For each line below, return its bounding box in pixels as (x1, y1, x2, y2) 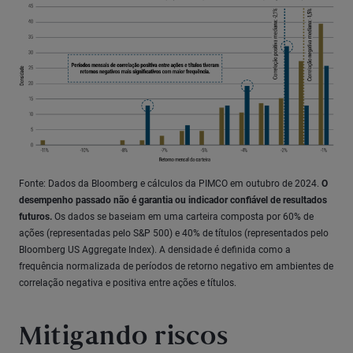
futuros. (19, 211, 52, 222)
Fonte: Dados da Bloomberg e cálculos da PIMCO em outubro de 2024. (19, 178, 319, 189)
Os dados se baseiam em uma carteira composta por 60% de (52, 211, 314, 222)
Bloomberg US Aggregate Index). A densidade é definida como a (19, 244, 291, 255)
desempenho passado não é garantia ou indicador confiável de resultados (19, 195, 327, 206)
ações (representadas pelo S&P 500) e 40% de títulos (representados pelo (19, 228, 329, 239)
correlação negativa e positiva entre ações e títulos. (19, 277, 236, 288)
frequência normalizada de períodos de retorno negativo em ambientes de (19, 261, 333, 272)
